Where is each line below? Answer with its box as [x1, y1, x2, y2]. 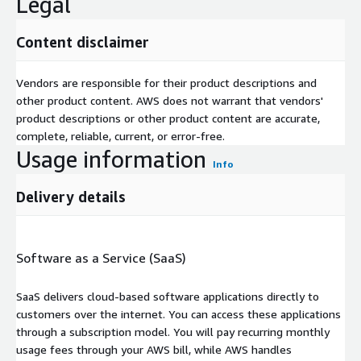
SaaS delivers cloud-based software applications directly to [16, 288, 319, 303]
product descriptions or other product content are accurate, [16, 110, 320, 125]
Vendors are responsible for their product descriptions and [16, 75, 317, 89]
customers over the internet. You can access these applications [16, 306, 341, 321]
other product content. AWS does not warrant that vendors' [16, 93, 323, 107]
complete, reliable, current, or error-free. [16, 128, 225, 143]
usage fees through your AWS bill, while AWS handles [16, 342, 292, 356]
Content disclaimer [16, 32, 149, 51]
